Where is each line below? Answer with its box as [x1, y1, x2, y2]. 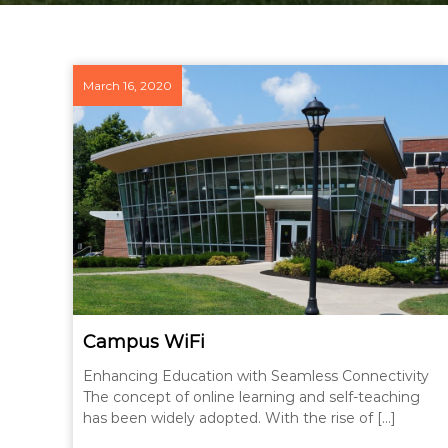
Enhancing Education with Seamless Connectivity [83, 366, 430, 385]
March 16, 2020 [83, 77, 173, 93]
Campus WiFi [83, 330, 206, 353]
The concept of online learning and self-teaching [83, 387, 421, 406]
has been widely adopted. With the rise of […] [83, 408, 397, 427]
